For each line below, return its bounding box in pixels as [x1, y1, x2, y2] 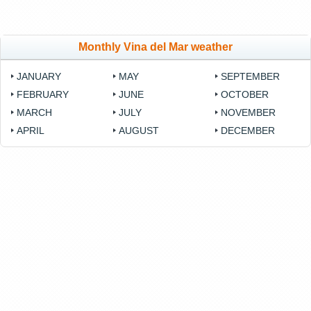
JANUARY [17, 71, 61, 83]
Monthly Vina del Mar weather [78, 41, 233, 53]
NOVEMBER [221, 107, 276, 119]
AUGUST [119, 125, 160, 137]
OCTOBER [221, 89, 269, 101]
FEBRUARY [17, 89, 69, 101]
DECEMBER [221, 125, 276, 137]
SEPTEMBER [221, 71, 280, 83]
